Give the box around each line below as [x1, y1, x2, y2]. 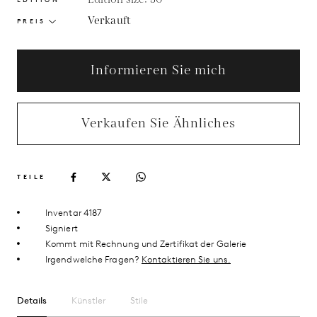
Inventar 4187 [45, 207, 103, 219]
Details [17, 295, 47, 306]
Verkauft [88, 13, 131, 29]
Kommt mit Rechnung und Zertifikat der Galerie [45, 238, 247, 250]
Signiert [45, 223, 78, 234]
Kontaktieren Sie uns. [142, 254, 231, 265]
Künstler [71, 295, 105, 306]
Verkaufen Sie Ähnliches [81, 115, 236, 133]
